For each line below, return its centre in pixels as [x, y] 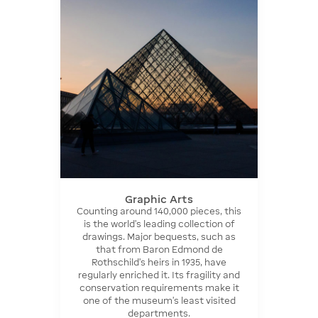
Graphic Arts [159, 199]
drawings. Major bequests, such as [159, 236]
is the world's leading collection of [159, 224]
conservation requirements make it [159, 287]
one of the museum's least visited [159, 300]
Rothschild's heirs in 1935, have [159, 262]
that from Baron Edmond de [159, 249]
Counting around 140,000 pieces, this [159, 211]
